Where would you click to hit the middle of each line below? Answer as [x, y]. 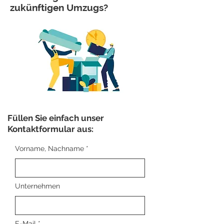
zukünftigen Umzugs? [59, 7]
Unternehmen [37, 186]
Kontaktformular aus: [50, 129]
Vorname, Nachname [49, 148]
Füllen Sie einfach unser [56, 118]
